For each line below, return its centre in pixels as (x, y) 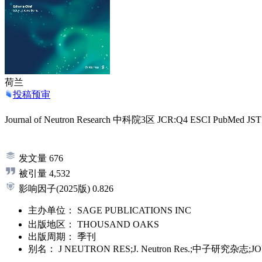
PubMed (230, 120)
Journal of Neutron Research (59, 120)
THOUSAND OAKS (118, 225)
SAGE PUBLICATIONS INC (134, 211)
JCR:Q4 (174, 120)
